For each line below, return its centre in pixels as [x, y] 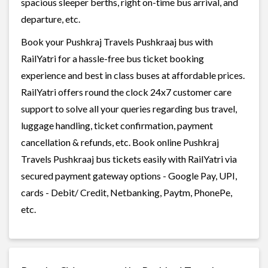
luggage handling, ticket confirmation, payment [117, 125]
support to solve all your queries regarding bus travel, [129, 108]
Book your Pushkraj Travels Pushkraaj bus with [117, 41]
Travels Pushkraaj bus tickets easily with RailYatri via [129, 159]
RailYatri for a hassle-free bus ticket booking [112, 58]
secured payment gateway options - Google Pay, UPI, [129, 175]
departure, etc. [51, 19]
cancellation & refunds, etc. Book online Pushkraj [120, 142]
